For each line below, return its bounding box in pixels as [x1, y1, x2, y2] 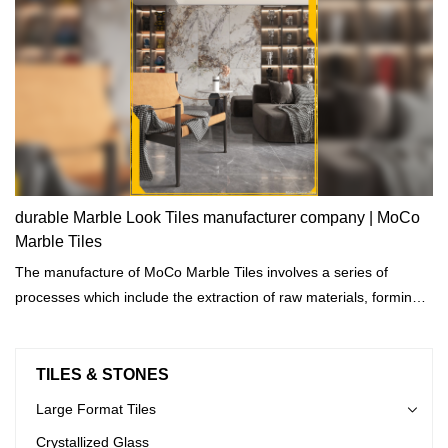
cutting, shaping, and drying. [15, 313, 194, 330]
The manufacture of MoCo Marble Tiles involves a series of [15, 263, 267, 280]
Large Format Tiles [36, 400, 156, 417]
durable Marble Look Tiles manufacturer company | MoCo [15, 208, 420, 226]
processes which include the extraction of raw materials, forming [15, 288, 420, 305]
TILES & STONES [36, 365, 169, 383]
